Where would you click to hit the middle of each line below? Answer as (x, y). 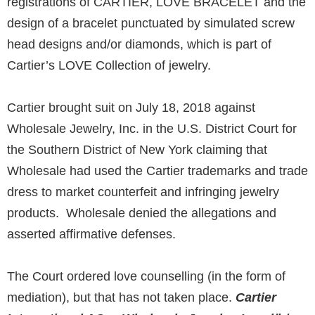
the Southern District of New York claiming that (137, 150)
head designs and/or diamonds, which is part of (139, 45)
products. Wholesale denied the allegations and (142, 213)
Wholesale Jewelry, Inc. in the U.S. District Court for (152, 129)
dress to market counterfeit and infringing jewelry (143, 192)
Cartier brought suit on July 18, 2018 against (131, 108)
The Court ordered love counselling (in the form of (146, 277)
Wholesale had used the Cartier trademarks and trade (157, 171)
